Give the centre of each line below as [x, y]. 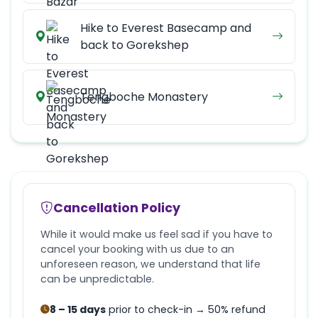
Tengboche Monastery [144, 97]
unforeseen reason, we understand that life [150, 264]
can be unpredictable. [97, 279]
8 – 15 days [78, 309]
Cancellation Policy [117, 208]
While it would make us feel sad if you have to [157, 234]
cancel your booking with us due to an [137, 249]
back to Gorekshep [135, 45]
